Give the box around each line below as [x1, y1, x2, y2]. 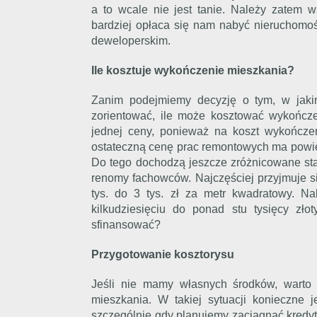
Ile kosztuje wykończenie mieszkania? [91, 64, 294, 76]
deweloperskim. [91, 35, 171, 47]
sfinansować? [91, 219, 161, 231]
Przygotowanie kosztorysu [91, 248, 234, 260]
